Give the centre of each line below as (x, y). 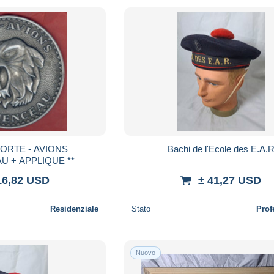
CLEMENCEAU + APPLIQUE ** (46, 160)
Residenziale (75, 209)
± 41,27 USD (230, 180)
